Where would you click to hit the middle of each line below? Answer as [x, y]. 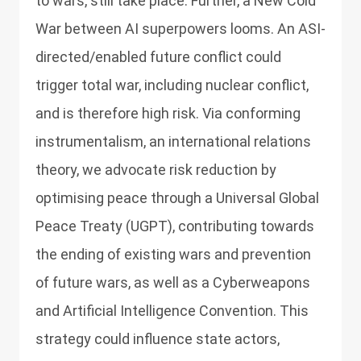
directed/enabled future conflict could [158, 57]
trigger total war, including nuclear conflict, [172, 85]
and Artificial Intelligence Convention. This [172, 311]
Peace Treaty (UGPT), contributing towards [175, 226]
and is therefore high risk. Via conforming [168, 113]
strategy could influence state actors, [158, 339]
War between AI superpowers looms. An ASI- [180, 29]
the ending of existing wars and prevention [173, 254]
